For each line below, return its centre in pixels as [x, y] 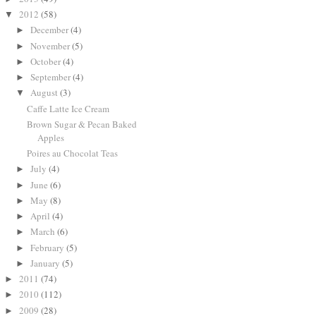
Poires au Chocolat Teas [73, 153]
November [51, 45]
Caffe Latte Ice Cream [68, 108]
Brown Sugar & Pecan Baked [82, 124]
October [46, 61]
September [51, 77]
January [46, 263]
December [50, 30]
